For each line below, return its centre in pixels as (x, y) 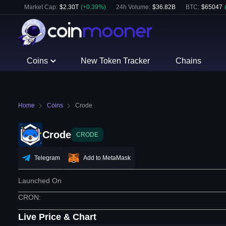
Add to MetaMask (107, 158)
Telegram (47, 158)
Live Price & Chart (57, 217)
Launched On (40, 181)
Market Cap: (41, 7)
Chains (188, 61)
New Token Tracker (116, 61)
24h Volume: (133, 7)
